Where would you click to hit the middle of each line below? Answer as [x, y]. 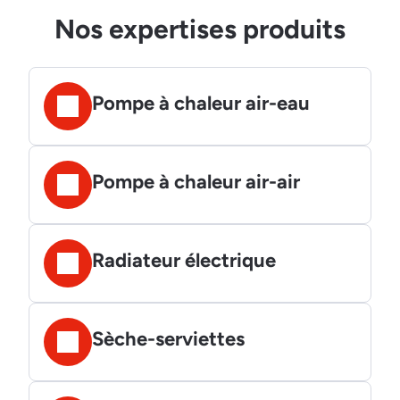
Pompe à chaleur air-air [196, 182]
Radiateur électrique [184, 261]
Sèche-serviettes [168, 339]
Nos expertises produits [200, 29]
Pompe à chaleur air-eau [201, 104]
